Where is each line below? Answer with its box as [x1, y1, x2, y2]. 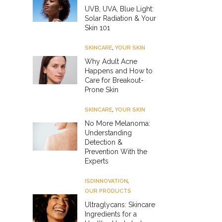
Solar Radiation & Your [85, 14, 156, 22]
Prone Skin [85, 85, 118, 94]
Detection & [85, 138, 122, 146]
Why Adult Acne [85, 57, 137, 65]
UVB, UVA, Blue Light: [85, 4, 154, 13]
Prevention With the [85, 147, 147, 156]
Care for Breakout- [85, 76, 144, 84]
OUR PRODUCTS [85, 187, 131, 194]
